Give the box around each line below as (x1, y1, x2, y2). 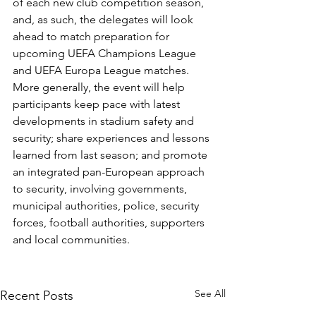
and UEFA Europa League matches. (13, 63, 189, 77)
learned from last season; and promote (13, 148, 210, 162)
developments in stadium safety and (13, 114, 197, 128)
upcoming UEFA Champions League (13, 47, 199, 60)
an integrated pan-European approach (13, 165, 207, 178)
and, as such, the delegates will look (13, 13, 196, 26)
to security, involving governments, (13, 182, 190, 195)
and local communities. (13, 233, 130, 246)
